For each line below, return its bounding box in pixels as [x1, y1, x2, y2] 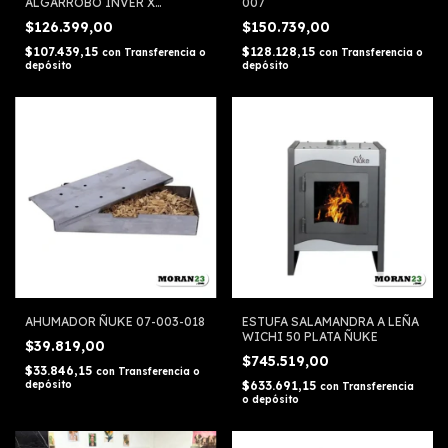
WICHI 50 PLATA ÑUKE [241, 329, 378, 345]
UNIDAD [25, 9, 75, 25]
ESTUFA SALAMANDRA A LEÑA [241, 314, 419, 330]
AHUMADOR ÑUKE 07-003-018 [25, 314, 205, 330]
